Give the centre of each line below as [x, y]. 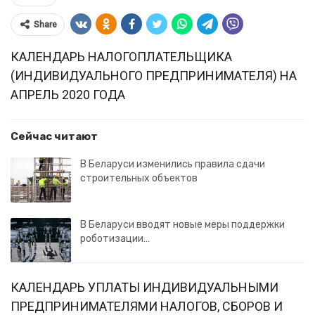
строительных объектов [139, 178]
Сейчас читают [54, 136]
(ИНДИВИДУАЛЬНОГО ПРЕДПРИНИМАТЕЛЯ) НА [154, 76]
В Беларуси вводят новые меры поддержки [182, 224]
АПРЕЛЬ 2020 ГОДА [68, 95]
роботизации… [115, 238]
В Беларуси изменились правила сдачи [173, 164]
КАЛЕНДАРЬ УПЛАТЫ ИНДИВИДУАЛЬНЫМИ [144, 288]
